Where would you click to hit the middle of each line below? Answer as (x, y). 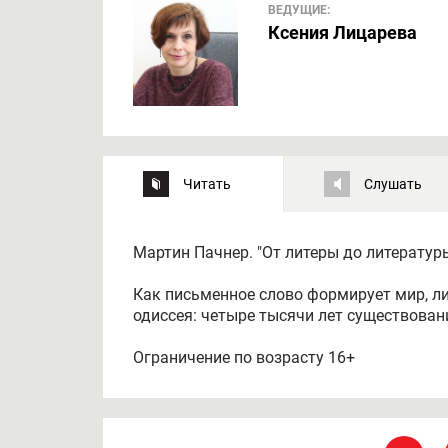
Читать (207, 183)
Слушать (393, 183)
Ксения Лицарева (342, 33)
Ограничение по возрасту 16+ (244, 358)
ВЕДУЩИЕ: (299, 10)
